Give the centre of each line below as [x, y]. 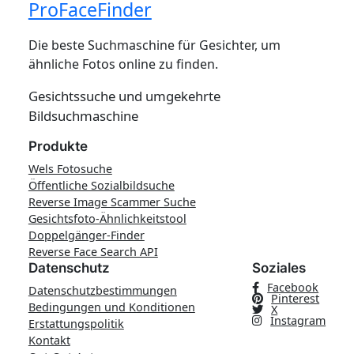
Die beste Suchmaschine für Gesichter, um [154, 45]
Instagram [298, 321]
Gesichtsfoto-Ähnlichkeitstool [107, 219]
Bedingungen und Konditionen [111, 307]
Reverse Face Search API [93, 252]
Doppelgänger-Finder [86, 235]
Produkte [58, 147]
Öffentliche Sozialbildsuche [101, 186]
